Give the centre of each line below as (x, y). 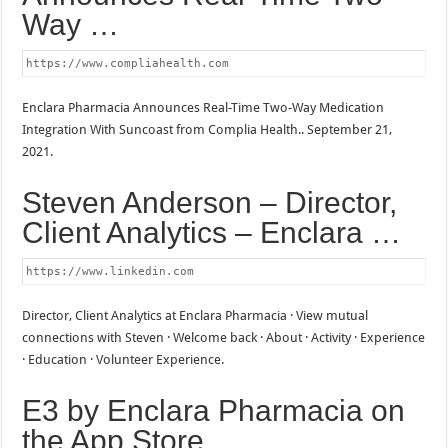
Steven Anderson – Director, (210, 202)
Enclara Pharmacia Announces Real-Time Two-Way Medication (203, 107)
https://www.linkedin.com (110, 271)
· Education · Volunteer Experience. (123, 359)
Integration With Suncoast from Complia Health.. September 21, (207, 129)
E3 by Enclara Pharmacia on (214, 410)
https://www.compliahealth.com (128, 63)
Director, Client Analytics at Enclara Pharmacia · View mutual (195, 315)
